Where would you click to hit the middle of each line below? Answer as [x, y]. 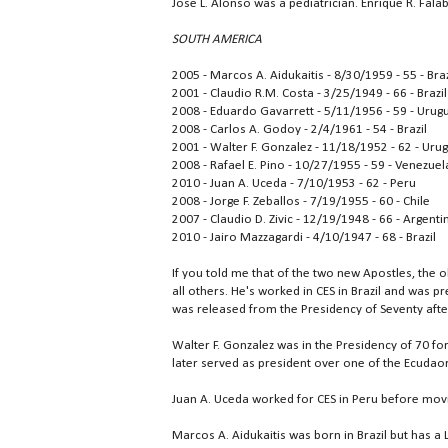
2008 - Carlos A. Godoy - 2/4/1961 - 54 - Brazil [299, 130]
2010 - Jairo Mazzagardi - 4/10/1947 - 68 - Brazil [304, 238]
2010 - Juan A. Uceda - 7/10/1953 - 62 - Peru [294, 184]
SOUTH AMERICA [217, 40]
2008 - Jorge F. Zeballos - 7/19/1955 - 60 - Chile [301, 202]
